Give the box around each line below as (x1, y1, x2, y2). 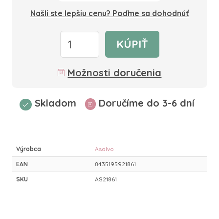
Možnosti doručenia (67, 66, 162, 79)
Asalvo (95, 145, 114, 153)
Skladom (34, 97, 76, 109)
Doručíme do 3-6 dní (98, 97, 195, 109)
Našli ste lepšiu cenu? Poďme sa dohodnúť (30, 8, 189, 18)
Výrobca (16, 145, 41, 153)
